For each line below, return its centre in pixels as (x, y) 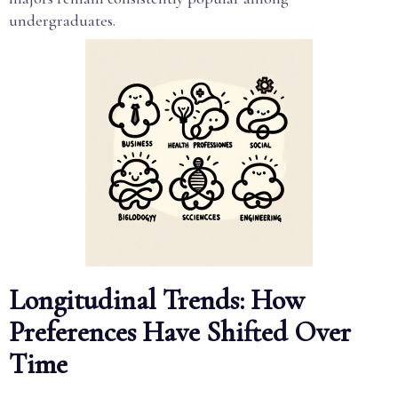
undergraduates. (62, 20)
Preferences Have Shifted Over (180, 332)
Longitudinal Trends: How (157, 300)
